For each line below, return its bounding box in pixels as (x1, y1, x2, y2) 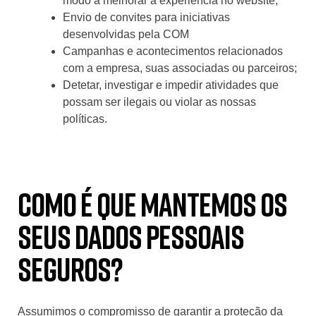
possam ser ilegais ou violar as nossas (63, 96, 256, 109)
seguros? (18, 250, 123, 289)
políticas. (63, 113, 107, 126)
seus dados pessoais (18, 217, 244, 257)
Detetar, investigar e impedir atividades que (63, 79, 279, 92)
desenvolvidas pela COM (63, 28, 189, 41)
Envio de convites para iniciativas (63, 11, 230, 24)
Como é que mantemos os (18, 185, 287, 224)
